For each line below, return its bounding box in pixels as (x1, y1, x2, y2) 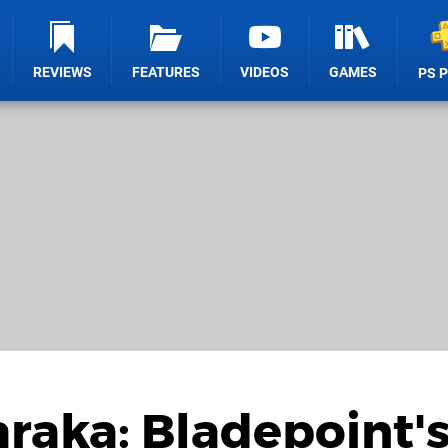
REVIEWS (32, 64, 92, 81)
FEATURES (132, 64, 201, 81)
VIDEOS (240, 64, 290, 81)
